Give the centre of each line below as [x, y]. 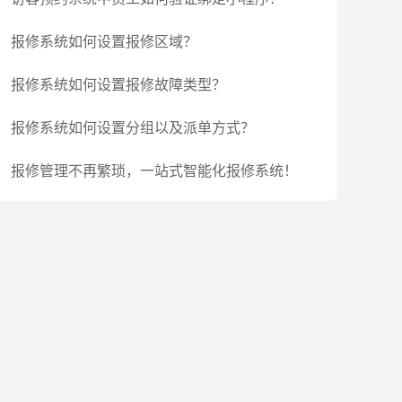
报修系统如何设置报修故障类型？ [118, 84]
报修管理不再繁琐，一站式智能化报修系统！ [154, 170]
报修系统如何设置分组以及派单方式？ [133, 127]
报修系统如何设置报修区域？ [104, 41]
